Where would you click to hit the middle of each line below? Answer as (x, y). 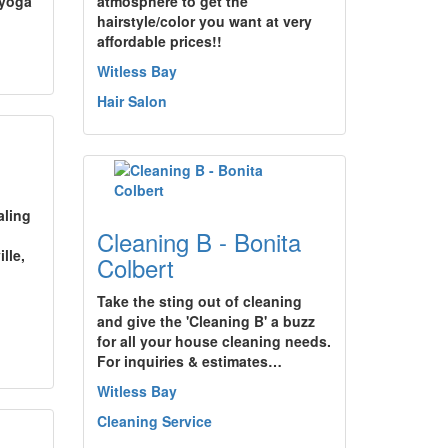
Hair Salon (132, 101)
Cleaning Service (154, 421)
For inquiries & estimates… (189, 361)
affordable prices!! (159, 41)
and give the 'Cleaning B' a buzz (206, 321)
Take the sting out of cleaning (199, 301)
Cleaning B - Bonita (199, 241)
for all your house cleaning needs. (214, 341)
